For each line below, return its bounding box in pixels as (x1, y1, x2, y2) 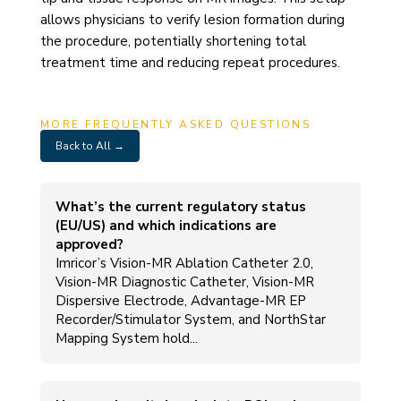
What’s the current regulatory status (55, 197, 306, 216)
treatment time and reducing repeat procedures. (39, 53, 340, 72)
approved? (55, 235, 124, 253)
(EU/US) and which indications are (55, 216, 277, 235)
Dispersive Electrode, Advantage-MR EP (55, 291, 306, 310)
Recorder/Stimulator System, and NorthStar (55, 310, 326, 328)
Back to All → (55, 138, 124, 153)
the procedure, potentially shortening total (39, 31, 306, 50)
